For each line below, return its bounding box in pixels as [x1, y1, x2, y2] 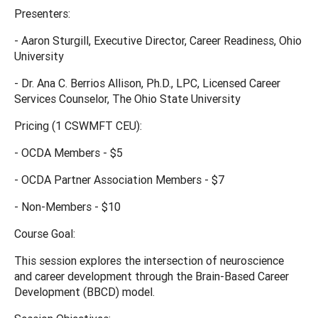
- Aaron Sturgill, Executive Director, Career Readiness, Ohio [14, 33, 302, 48]
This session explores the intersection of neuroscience [14, 253, 284, 268]
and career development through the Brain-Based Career [14, 268, 289, 283]
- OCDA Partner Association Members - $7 [14, 172, 224, 187]
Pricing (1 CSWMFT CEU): [14, 118, 142, 133]
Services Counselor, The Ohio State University [14, 91, 241, 106]
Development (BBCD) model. [14, 284, 155, 299]
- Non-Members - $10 [14, 199, 121, 214]
